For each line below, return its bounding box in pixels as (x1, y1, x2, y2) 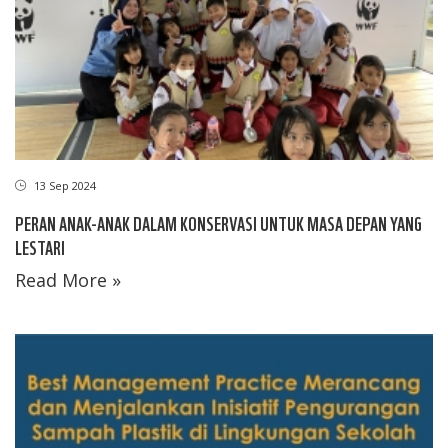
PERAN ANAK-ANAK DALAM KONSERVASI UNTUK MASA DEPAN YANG (15, 210, 422, 236)
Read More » (15, 268, 121, 293)
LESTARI (15, 234, 65, 260)
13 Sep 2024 (31, 178, 96, 194)
